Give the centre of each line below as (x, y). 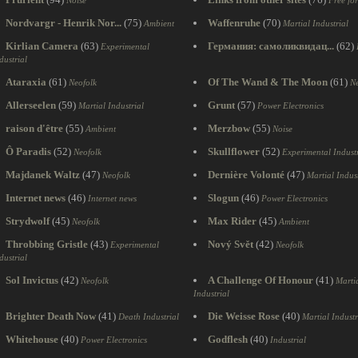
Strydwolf (28, 221)
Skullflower (234, 151)
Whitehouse (32, 339)
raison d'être (34, 128)
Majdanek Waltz (43, 175)
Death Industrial (149, 316)
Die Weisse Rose (244, 316)
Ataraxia (26, 82)
